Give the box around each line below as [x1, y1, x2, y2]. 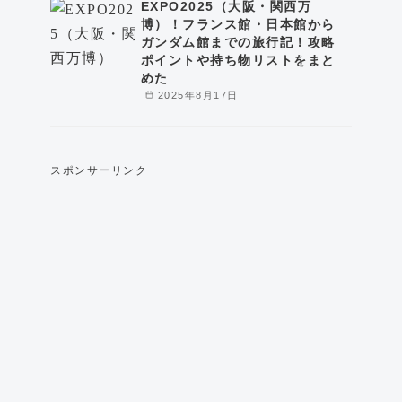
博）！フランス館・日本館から [140, 16, 336, 31]
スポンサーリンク [50, 163, 147, 177]
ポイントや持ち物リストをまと [140, 52, 336, 67]
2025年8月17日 [157, 89, 239, 100]
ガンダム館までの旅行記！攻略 [140, 34, 336, 49]
